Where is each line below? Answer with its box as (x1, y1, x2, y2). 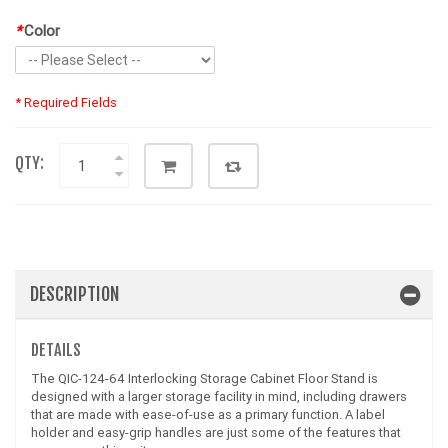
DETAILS (31, 340, 81, 361)
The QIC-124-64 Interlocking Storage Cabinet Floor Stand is (31, 370, 378, 388)
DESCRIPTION (30, 283, 120, 306)
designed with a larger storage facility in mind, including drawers (31, 388, 407, 406)
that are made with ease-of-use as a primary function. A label (31, 406, 385, 424)
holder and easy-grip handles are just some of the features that (31, 424, 401, 442)
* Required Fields (15, 94, 117, 112)
